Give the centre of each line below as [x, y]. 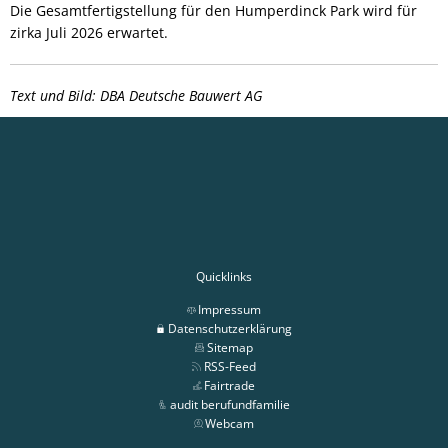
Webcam [230, 423]
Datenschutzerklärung [229, 328]
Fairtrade [230, 385]
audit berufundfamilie [229, 404]
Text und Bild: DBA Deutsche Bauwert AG [136, 95]
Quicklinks [224, 276]
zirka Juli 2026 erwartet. [91, 32]
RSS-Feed [229, 366]
